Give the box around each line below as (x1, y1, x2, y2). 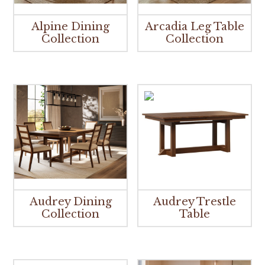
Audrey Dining (29, 195, 112, 208)
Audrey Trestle (153, 195, 236, 208)
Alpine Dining (31, 20, 110, 33)
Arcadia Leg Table (144, 20, 244, 33)
